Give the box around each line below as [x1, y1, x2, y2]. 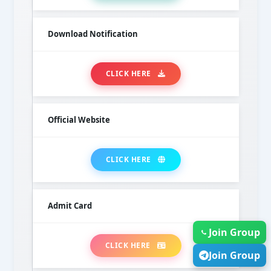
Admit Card [47, 200, 92, 212]
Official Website [47, 114, 110, 126]
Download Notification [47, 28, 138, 40]
